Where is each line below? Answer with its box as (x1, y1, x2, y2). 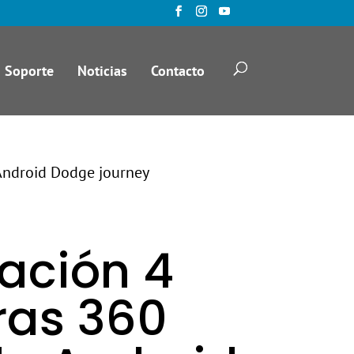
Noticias (77, 61, 127, 80)
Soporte (4, 61, 54, 80)
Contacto (150, 61, 205, 80)
